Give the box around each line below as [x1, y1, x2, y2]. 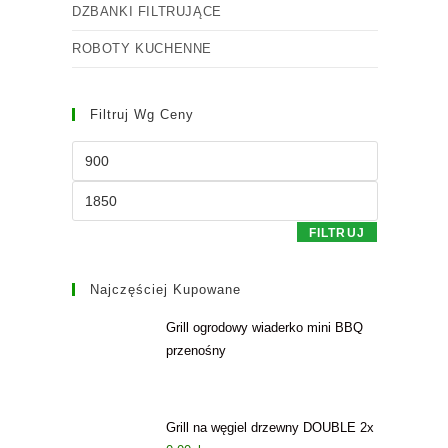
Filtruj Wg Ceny [90, 107, 194, 122]
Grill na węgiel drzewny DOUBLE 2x [166, 420, 374, 435]
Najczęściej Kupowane [90, 282, 241, 297]
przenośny [166, 343, 226, 358]
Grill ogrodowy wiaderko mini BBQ [166, 320, 363, 335]
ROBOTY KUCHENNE [72, 41, 212, 56]
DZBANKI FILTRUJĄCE [72, 4, 222, 19]
